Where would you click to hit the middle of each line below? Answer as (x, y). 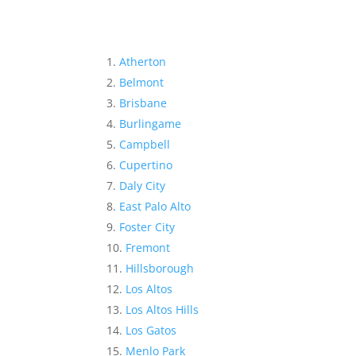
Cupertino (146, 165)
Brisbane (143, 103)
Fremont (148, 248)
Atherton (143, 62)
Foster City (147, 227)
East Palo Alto (155, 207)
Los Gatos (151, 331)
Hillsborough (160, 269)
